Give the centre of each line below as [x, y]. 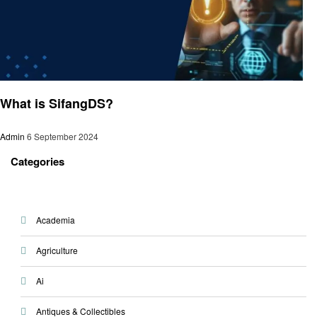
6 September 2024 [63, 136]
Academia [55, 220]
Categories [38, 161]
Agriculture [57, 250]
